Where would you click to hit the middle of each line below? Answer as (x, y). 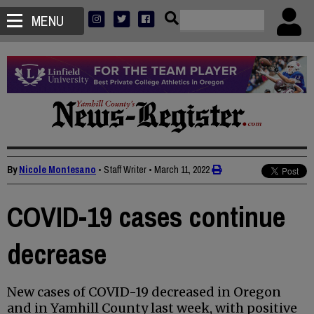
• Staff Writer (122, 170)
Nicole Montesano (57, 170)
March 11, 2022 (182, 170)
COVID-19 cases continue (146, 217)
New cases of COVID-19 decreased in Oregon (144, 292)
